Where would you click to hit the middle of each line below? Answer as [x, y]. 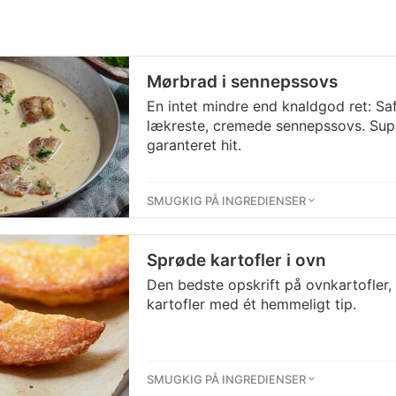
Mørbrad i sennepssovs [242, 82]
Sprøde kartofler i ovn [236, 260]
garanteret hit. [194, 145]
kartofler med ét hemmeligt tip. [251, 304]
